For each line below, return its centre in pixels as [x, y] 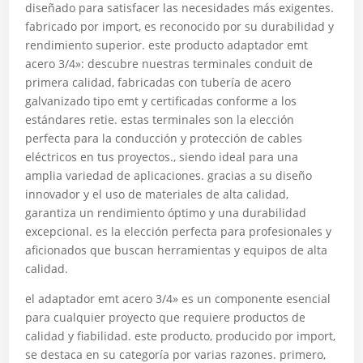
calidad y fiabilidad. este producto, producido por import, [181, 336]
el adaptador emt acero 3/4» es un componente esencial [178, 299]
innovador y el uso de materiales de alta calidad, [157, 194]
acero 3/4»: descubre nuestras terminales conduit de [169, 64]
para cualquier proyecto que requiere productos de [166, 317]
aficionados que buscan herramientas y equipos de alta [177, 250]
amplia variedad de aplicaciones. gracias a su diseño [169, 175]
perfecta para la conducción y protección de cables [164, 138]
